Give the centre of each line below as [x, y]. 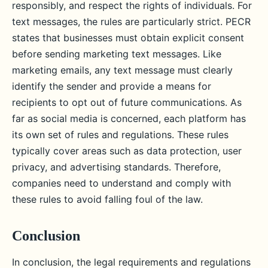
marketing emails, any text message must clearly [122, 70]
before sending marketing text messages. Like [117, 54]
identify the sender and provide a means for [112, 86]
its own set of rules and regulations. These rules [120, 135]
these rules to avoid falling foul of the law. [107, 199]
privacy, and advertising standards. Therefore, [116, 167]
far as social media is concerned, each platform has [129, 118]
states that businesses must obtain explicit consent [128, 38]
